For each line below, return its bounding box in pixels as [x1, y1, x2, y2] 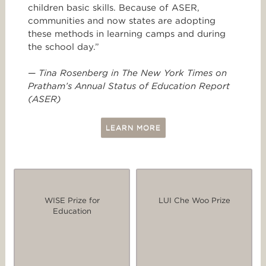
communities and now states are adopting [28, 15, 216, 26]
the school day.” [28, 41, 99, 52]
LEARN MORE [105, 122, 161, 132]
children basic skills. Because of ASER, [28, 2, 199, 13]
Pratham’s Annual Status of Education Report [28, 80, 230, 91]
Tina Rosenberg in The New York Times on [39, 67, 227, 78]
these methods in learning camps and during [28, 28, 226, 39]
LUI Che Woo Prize [158, 195, 230, 205]
